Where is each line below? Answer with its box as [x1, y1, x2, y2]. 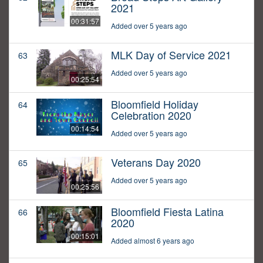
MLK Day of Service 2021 [111, 47, 231, 63]
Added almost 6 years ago [111, 235, 194, 246]
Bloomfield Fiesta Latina [111, 204, 224, 220]
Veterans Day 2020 [111, 154, 201, 170]
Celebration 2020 [111, 107, 191, 123]
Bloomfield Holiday [111, 96, 198, 112]
